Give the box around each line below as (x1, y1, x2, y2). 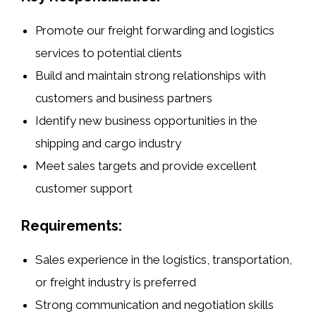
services (35, 45, 80, 60)
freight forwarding (108, 23, 206, 37)
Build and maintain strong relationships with (35, 68, 267, 83)
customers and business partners (35, 90, 213, 105)
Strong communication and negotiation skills (35, 298, 274, 312)
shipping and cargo (35, 135, 137, 150)
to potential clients (80, 45, 183, 60)
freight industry (50, 275, 131, 290)
